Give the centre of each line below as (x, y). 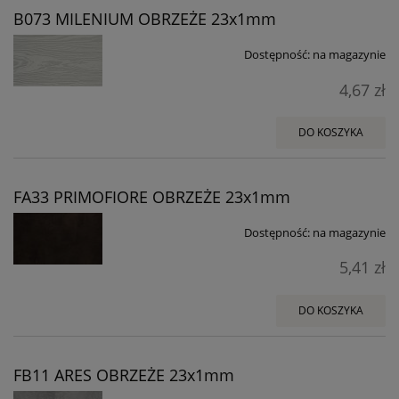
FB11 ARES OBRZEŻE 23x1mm (124, 375)
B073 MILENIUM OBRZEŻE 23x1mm (145, 19)
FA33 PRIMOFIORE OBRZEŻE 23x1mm (152, 196)
